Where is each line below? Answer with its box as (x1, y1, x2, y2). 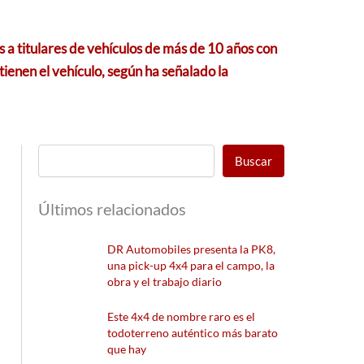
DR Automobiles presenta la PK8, (107, 242, 276, 257)
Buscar (235, 153, 273, 168)
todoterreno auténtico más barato (107, 325, 279, 340)
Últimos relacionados (38, 199, 187, 219)
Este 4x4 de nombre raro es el (107, 309, 256, 323)
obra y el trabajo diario (107, 275, 223, 289)
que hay (107, 341, 147, 356)
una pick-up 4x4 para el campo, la (107, 258, 275, 273)
